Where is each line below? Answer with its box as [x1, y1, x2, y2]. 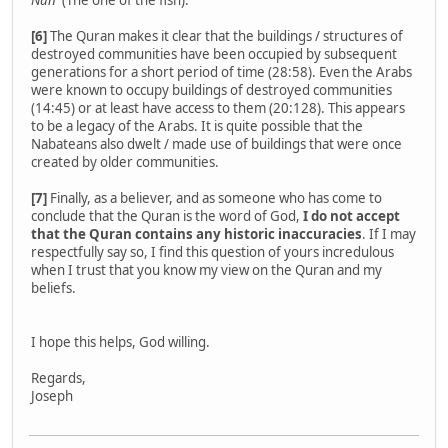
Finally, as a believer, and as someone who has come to [50, 189, 382, 208]
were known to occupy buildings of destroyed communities [31, 81, 392, 100]
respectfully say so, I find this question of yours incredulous [31, 243, 394, 262]
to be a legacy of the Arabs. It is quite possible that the [31, 117, 363, 136]
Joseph [31, 387, 73, 406]
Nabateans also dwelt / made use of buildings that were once [31, 135, 402, 154]
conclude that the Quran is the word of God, [31, 207, 303, 226]
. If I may [362, 225, 416, 244]
